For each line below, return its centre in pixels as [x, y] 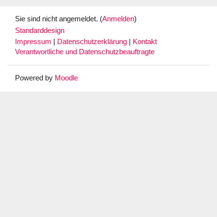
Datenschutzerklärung [93, 41]
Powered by [35, 78]
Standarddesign [40, 31]
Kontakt [145, 41]
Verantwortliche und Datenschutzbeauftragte [85, 52]
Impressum [34, 41]
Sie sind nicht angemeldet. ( [59, 19]
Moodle [66, 78]
